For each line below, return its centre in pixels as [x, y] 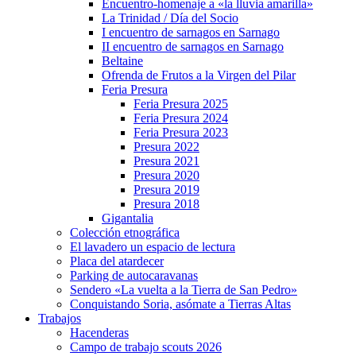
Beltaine [122, 61]
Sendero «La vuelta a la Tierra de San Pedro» [184, 290]
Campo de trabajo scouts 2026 [146, 347]
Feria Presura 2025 [181, 104]
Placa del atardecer [117, 261]
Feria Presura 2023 [181, 132]
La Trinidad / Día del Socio [170, 18]
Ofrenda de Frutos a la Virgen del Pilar [199, 75]
